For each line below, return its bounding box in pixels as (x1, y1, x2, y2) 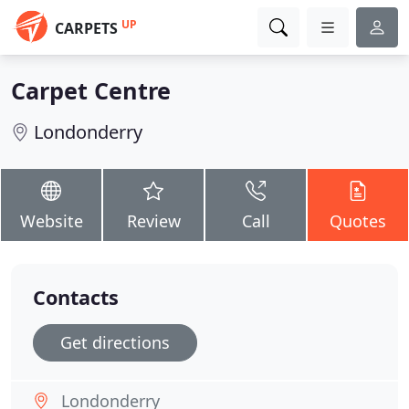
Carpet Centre (11, 75, 171, 106)
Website (19, 210, 83, 232)
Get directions (60, 331, 170, 353)
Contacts (33, 284, 119, 310)
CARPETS (55, 18, 118, 38)
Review (126, 210, 181, 232)
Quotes (330, 210, 386, 232)
